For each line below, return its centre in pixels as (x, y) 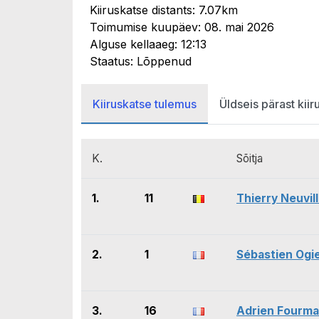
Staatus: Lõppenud (141, 61)
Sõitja (250, 158)
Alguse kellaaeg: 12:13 (148, 44)
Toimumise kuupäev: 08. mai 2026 (182, 27)
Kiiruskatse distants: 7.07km (164, 10)
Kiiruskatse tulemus (145, 104)
